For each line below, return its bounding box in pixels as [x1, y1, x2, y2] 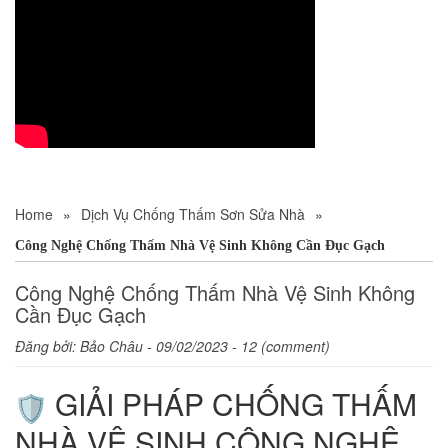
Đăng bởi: [15, 336, 80, 357]
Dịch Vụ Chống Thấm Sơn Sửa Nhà [81, 204, 305, 225]
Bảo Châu [80, 336, 143, 357]
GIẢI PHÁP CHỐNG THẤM [47, 382, 417, 426]
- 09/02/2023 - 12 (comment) [143, 336, 330, 357]
